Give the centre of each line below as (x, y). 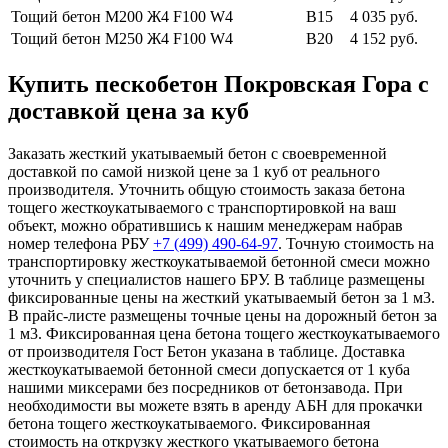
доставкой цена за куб (128, 110)
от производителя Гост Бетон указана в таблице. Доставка (206, 351)
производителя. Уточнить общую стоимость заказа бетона (206, 189)
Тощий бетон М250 (77, 39)
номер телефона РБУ (80, 243)
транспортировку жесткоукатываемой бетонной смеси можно (219, 261)
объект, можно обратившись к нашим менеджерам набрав (205, 225)
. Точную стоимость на (356, 243)
